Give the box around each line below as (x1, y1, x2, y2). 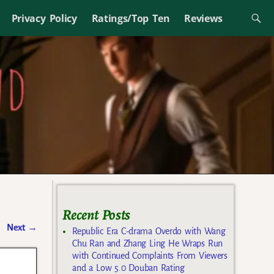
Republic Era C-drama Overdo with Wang (72, 226, 226, 236)
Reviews (184, 11, 223, 25)
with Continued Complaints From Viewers (72, 250, 228, 261)
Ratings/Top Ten (91, 11, 170, 25)
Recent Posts (62, 204, 130, 224)
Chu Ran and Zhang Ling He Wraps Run (72, 238, 223, 248)
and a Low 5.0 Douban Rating (72, 262, 185, 273)
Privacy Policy (11, 11, 77, 25)
